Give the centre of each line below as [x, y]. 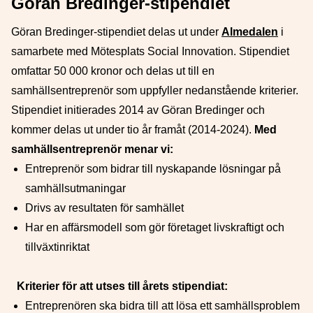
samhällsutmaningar [75, 188]
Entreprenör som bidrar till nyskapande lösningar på [153, 169]
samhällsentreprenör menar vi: [92, 149]
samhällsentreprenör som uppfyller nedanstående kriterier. [155, 90]
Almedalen [250, 32]
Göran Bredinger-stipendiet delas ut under [116, 32]
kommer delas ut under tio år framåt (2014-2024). [133, 130]
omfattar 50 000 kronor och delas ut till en [113, 71]
